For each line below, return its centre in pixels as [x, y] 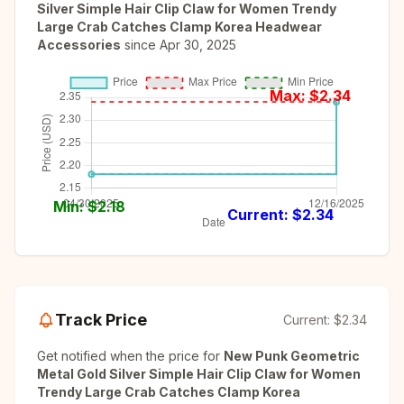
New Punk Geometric [292, 356]
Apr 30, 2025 [198, 45]
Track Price [101, 320]
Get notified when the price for [130, 356]
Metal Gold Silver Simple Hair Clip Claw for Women [199, 374]
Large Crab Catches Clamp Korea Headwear [179, 27]
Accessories [79, 45]
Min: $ [76, 206]
